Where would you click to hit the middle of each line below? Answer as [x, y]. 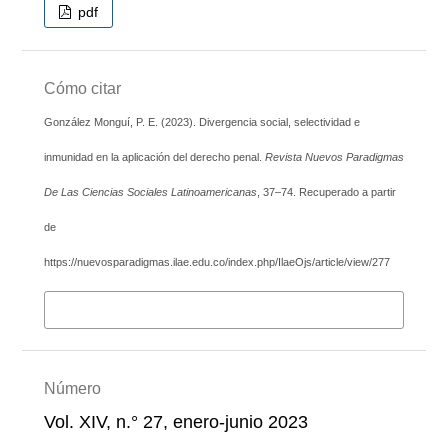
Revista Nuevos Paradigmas [334, 156]
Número [72, 388]
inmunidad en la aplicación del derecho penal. [154, 156]
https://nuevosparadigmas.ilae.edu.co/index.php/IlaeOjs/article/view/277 [216, 261]
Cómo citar [82, 88]
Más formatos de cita [132, 307]
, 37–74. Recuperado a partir [326, 191]
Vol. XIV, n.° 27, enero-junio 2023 [175, 421]
